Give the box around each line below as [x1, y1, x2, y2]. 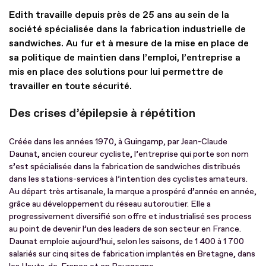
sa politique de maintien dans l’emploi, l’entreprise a [9, 51, 240, 64]
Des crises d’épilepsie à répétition [9, 105, 195, 121]
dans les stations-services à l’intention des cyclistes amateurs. [9, 173, 248, 184]
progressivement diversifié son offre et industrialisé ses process [9, 211, 252, 221]
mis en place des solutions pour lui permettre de [9, 65, 223, 78]
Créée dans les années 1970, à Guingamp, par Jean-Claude [9, 136, 227, 147]
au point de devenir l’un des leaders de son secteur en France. [9, 223, 241, 234]
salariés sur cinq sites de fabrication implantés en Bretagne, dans [9, 248, 255, 259]
